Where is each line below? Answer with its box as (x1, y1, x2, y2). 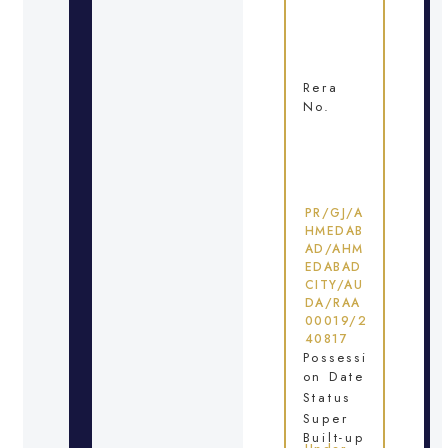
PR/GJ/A (304, 203, 364, 222)
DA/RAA (304, 293, 361, 312)
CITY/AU (304, 275, 364, 294)
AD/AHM (304, 239, 364, 258)
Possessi (302, 347, 368, 367)
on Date (302, 366, 365, 386)
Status (302, 387, 351, 407)
